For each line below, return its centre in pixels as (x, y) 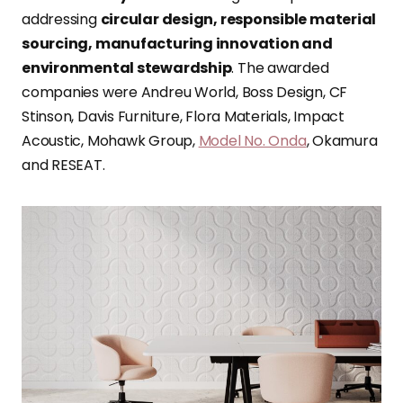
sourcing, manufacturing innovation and (177, 43)
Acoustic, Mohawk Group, (110, 140)
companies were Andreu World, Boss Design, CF (185, 92)
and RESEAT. (63, 165)
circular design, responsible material (238, 19)
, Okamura (342, 140)
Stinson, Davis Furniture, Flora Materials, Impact (184, 116)
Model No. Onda (252, 140)
